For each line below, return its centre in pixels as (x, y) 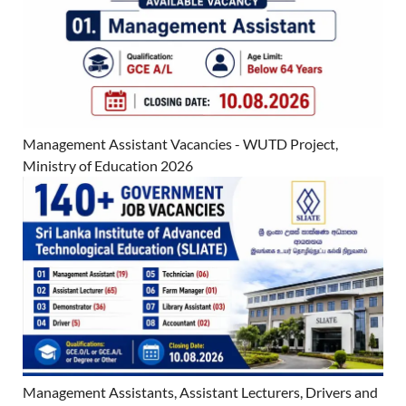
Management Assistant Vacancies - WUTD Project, (180, 143)
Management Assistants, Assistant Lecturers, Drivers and (200, 392)
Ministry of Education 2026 (108, 165)
